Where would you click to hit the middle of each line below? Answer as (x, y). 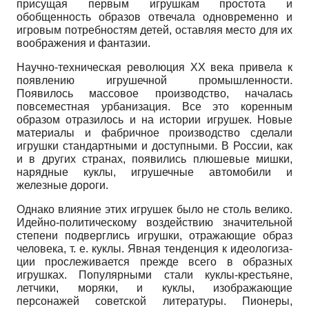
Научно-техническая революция (103, 68)
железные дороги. (62, 186)
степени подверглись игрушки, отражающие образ (154, 236)
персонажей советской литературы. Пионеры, (154, 301)
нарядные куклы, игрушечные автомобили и (154, 172)
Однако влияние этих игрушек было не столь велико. (154, 210)
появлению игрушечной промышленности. (154, 81)
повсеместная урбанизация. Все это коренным (154, 107)
